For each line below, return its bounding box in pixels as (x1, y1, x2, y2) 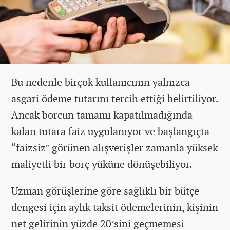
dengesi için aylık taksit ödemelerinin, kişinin (11, 200, 218, 214)
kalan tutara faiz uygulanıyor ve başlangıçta (11, 124, 209, 138)
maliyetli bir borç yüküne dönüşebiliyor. (11, 157, 193, 171)
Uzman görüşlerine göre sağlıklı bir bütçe (11, 183, 199, 198)
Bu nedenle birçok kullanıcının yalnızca (11, 74, 190, 89)
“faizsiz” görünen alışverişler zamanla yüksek (11, 140, 218, 155)
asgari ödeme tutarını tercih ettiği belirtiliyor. (11, 91, 218, 105)
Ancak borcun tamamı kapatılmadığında (11, 107, 193, 122)
